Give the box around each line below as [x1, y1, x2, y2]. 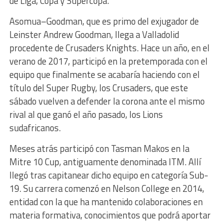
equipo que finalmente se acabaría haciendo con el [9, 68, 200, 81]
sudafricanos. [9, 121, 61, 135]
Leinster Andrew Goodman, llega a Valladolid [9, 28, 179, 41]
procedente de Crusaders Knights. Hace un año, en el [9, 41, 210, 55]
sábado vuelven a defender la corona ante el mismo [9, 94, 205, 108]
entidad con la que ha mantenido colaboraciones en [9, 195, 203, 209]
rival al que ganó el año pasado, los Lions [9, 108, 163, 121]
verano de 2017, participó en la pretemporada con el [9, 54, 208, 68]
